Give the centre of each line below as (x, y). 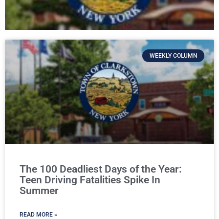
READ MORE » (38, 215)
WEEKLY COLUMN (173, 56)
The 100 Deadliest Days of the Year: (101, 169)
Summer (39, 191)
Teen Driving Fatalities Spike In (90, 180)
